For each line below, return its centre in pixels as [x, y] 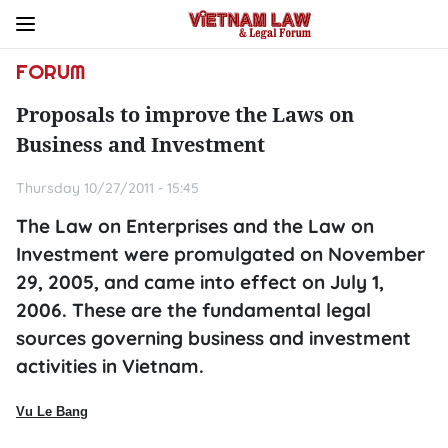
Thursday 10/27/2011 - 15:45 [107, 188]
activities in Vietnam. [110, 366]
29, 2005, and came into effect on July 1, [200, 282]
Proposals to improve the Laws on [185, 114]
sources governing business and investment [213, 338]
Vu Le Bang [52, 411]
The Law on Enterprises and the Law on [195, 226]
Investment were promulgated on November [220, 254]
